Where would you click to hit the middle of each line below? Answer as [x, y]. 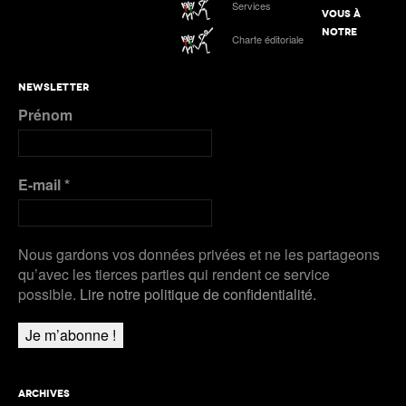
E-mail [41, 185]
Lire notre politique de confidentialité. [198, 295]
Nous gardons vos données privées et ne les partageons [199, 255]
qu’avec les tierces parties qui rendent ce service [174, 275]
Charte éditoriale [268, 39]
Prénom [45, 115]
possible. [49, 295]
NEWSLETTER [53, 87]
